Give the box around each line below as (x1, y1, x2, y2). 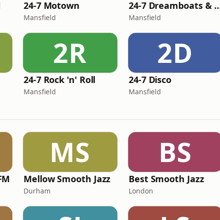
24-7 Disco (129, 74, 172, 85)
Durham (24, 186, 51, 195)
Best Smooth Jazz (129, 173, 204, 185)
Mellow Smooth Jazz (24, 173, 111, 185)
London (129, 186, 153, 195)
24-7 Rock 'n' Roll (24, 74, 96, 85)
